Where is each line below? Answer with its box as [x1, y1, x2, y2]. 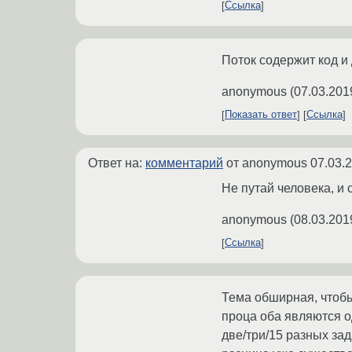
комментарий [145, 156, 223, 170]
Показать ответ [225, 108, 297, 121]
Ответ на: [88, 156, 145, 170]
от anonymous [223, 156, 310, 170]
